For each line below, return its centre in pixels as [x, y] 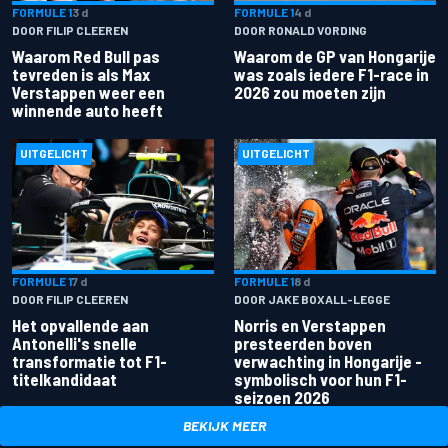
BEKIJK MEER [224, 425]
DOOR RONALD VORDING [300, 30]
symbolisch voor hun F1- [320, 378]
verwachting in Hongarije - [328, 360]
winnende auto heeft [87, 110]
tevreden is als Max [81, 74]
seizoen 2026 [282, 396]
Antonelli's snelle [74, 342]
